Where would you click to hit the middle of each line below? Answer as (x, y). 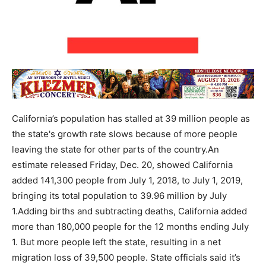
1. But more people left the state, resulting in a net (116, 242)
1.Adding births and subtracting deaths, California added (129, 211)
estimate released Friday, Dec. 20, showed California (122, 165)
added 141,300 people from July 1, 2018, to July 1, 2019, (127, 180)
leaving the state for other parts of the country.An (115, 149)
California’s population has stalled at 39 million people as (131, 118)
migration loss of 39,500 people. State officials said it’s (126, 257)
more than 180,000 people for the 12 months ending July (130, 227)
